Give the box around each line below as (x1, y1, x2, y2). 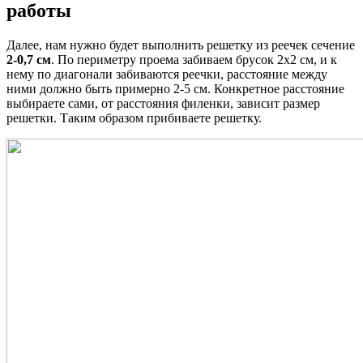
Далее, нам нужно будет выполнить (6, 37, 207, 52)
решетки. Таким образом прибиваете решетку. (6, 110, 262, 125)
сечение (308, 37, 355, 52)
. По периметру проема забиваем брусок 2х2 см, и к (51, 52, 337, 66)
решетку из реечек (207, 37, 308, 52)
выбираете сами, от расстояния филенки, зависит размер (6, 96, 320, 110)
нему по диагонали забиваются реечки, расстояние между (6, 66, 327, 81)
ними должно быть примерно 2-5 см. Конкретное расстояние (6, 81, 344, 96)
